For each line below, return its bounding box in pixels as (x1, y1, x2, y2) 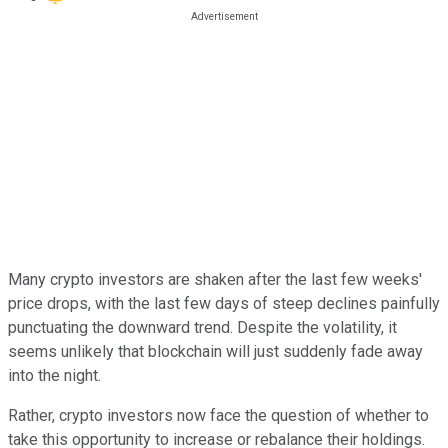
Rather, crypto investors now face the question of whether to (8, 405, 429, 425)
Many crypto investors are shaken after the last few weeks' (8, 269, 422, 289)
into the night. (8, 365, 101, 385)
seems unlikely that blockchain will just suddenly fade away (8, 341, 423, 361)
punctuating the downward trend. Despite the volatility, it (8, 317, 397, 337)
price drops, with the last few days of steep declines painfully (8, 293, 440, 313)
